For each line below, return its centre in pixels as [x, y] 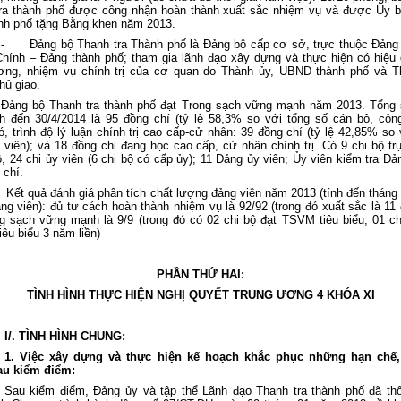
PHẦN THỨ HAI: [200, 274]
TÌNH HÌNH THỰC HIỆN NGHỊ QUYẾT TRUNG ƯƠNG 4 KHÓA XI [200, 295]
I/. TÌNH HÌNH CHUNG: [64, 336]
